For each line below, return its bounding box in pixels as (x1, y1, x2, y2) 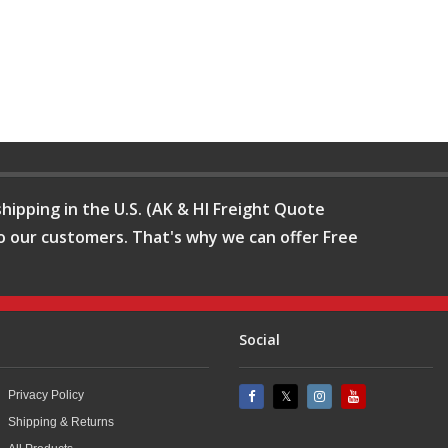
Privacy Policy (8, 387, 85, 402)
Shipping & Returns (8, 414, 115, 429)
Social (239, 329, 280, 349)
